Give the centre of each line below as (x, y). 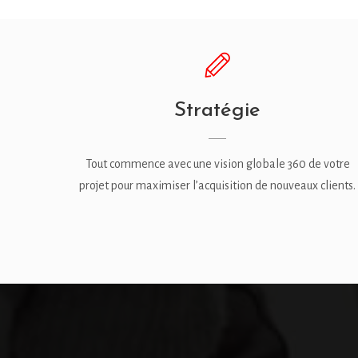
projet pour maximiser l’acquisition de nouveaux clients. (217, 186)
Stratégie (217, 109)
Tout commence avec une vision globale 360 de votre (217, 164)
